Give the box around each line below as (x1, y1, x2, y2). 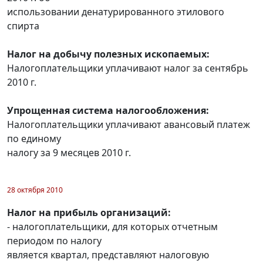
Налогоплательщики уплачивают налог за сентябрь (7, 61, 248, 75)
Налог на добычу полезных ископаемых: (7, 47, 210, 60)
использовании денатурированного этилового (7, 5, 224, 18)
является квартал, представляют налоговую (7, 248, 209, 261)
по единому (7, 131, 61, 145)
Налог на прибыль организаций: (7, 205, 171, 219)
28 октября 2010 (7, 184, 63, 195)
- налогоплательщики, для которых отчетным (7, 220, 218, 233)
